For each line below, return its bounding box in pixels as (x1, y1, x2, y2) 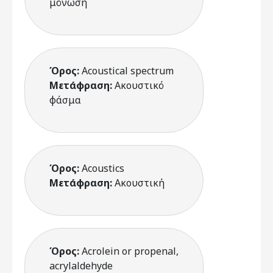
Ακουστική (115, 176, 165, 190)
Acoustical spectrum (82, 64, 174, 77)
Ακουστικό (115, 79, 164, 92)
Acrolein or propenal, (82, 244, 179, 258)
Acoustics (82, 161, 124, 175)
